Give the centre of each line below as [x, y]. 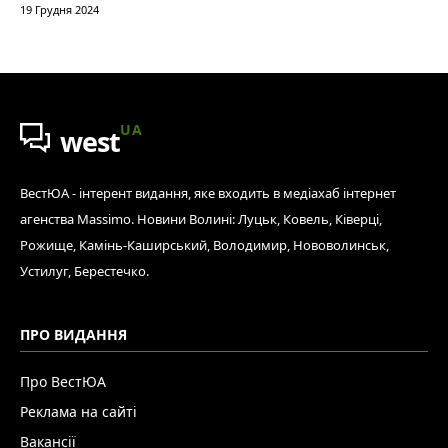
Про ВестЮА [63, 381]
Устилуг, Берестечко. [84, 270]
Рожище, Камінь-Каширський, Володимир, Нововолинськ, [204, 244]
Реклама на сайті [78, 411]
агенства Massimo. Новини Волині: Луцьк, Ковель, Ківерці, [201, 218]
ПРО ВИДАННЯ [73, 334]
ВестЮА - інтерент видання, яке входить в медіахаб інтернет [208, 192]
